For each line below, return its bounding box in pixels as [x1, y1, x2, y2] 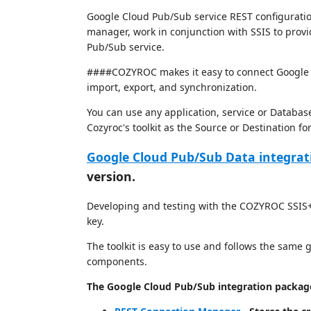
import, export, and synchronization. [87, 80, 257, 94]
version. [87, 168, 135, 185]
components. [87, 254, 147, 268]
